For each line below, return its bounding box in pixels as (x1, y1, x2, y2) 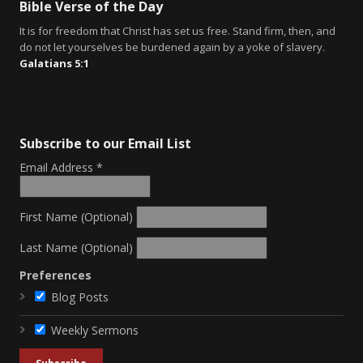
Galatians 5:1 (19, 55, 89, 70)
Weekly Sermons (51, 322, 139, 338)
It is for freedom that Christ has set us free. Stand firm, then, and (19, 23, 335, 38)
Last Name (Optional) (19, 239, 133, 255)
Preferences (19, 267, 92, 283)
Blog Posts (51, 288, 109, 305)
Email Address (19, 159, 96, 175)
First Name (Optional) (19, 208, 133, 224)
